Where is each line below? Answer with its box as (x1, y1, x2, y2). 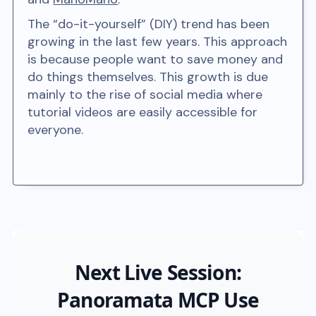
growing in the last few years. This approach (28, 32, 288, 50)
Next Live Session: (75, 258, 241, 286)
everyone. (28, 121, 84, 138)
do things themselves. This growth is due (28, 68, 269, 85)
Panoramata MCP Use (57, 286, 259, 313)
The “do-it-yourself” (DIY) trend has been (28, 15, 270, 32)
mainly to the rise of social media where (28, 85, 263, 103)
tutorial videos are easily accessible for (28, 103, 258, 121)
